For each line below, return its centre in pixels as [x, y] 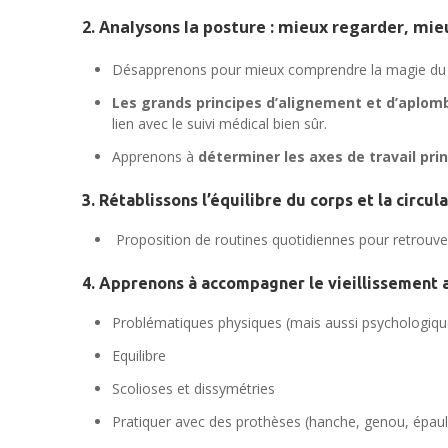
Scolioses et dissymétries [193, 388]
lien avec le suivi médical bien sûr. [219, 124]
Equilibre [139, 355]
